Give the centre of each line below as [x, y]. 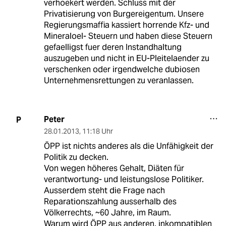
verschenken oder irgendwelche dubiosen [122, 70]
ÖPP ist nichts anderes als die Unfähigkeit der [128, 146]
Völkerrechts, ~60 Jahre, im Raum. [107, 213]
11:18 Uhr [97, 131]
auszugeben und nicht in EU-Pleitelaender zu [126, 59]
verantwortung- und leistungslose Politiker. [124, 180]
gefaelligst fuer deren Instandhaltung [112, 47]
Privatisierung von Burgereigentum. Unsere [124, 14]
